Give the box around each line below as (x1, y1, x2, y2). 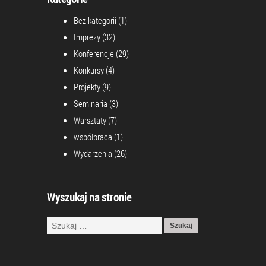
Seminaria (74, 97, 107, 110)
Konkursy (74, 64, 104, 77)
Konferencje (74, 47, 114, 60)
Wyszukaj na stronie (47, 190, 131, 205)
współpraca (74, 131, 112, 143)
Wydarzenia (74, 147, 112, 160)
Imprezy (74, 31, 100, 43)
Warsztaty (74, 114, 106, 126)
